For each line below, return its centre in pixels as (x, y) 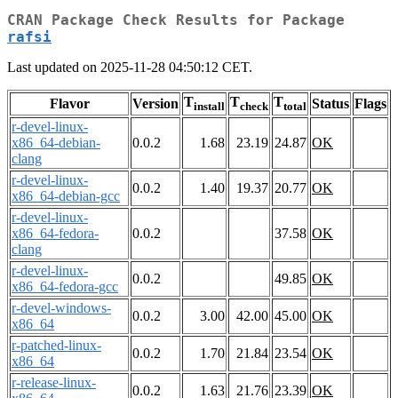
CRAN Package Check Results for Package (176, 20)
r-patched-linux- (56, 346)
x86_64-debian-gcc (66, 196)
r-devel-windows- (61, 308)
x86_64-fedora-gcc (65, 287)
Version (155, 104)
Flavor (69, 104)
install (209, 107)
